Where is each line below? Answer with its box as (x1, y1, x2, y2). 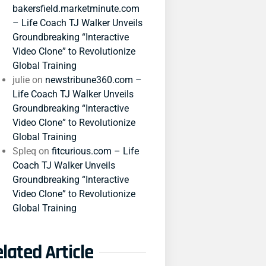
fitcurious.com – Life (52, 145, 140, 157)
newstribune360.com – (45, 74, 142, 85)
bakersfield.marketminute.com (12, 3, 140, 14)
